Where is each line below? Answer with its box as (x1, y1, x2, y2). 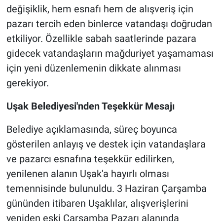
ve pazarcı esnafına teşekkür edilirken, (6, 153, 174, 165)
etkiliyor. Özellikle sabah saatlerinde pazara (6, 33, 196, 45)
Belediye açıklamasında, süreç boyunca (6, 123, 177, 136)
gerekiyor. (6, 77, 49, 89)
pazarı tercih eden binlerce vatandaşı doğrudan (6, 18, 212, 30)
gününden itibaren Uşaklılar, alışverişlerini (6, 197, 188, 210)
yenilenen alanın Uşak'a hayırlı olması (6, 168, 169, 180)
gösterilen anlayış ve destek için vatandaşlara (6, 138, 206, 150)
